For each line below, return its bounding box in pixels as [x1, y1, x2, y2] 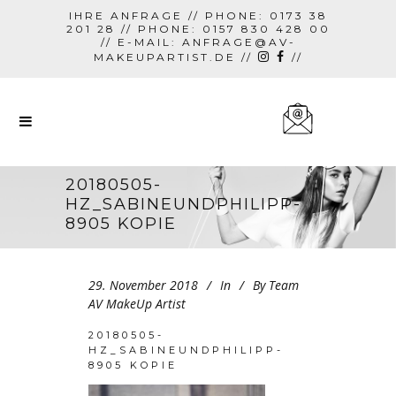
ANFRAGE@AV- [181, 35, 296, 49]
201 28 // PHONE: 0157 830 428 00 [65, 22, 331, 35]
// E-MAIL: [100, 35, 182, 49]
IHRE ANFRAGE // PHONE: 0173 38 [68, 9, 328, 22]
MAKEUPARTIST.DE [93, 50, 236, 64]
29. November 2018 [88, 277, 198, 294]
